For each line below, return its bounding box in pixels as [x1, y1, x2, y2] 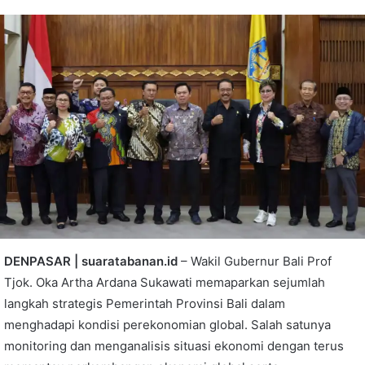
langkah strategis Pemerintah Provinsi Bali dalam [4, 295, 285, 311]
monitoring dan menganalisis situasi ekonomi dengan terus [4, 337, 344, 354]
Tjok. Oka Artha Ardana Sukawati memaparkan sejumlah [4, 274, 325, 290]
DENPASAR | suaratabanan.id [4, 253, 178, 269]
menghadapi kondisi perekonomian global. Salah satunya [4, 316, 331, 332]
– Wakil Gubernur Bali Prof [178, 253, 332, 269]
